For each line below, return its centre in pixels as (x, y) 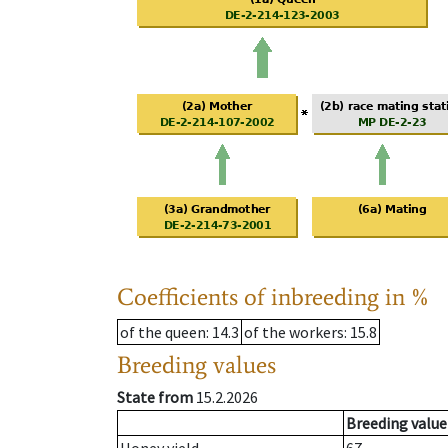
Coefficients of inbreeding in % (273, 297)
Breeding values (196, 365)
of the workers (294, 332)
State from (155, 397)
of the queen (163, 332)
